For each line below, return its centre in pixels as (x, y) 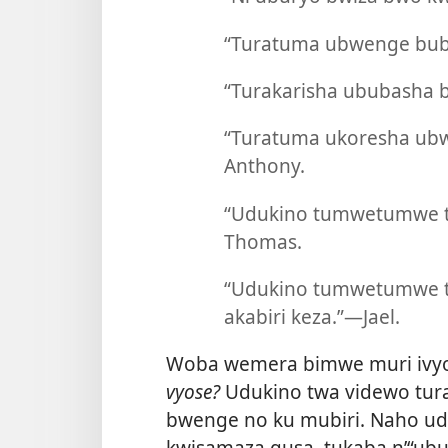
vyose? (193, 392)
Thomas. (262, 241)
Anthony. (264, 166)
